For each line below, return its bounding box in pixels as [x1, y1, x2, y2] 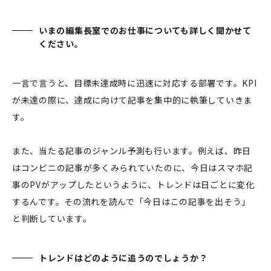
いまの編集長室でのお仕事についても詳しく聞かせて [39, 24, 252, 36]
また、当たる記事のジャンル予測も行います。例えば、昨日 [12, 144, 251, 157]
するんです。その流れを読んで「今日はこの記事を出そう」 [12, 195, 250, 207]
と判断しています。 [12, 212, 92, 224]
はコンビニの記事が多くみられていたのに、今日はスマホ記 [12, 161, 253, 174]
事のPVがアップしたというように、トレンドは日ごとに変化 [12, 178, 255, 191]
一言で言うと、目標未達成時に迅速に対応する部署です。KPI [12, 76, 257, 89]
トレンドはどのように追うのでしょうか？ [39, 251, 208, 264]
